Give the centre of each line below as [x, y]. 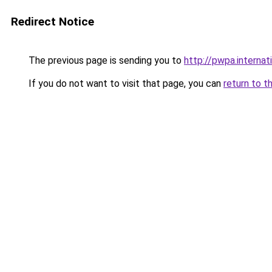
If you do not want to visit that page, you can [125, 83]
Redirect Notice [53, 22]
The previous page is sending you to [105, 60]
